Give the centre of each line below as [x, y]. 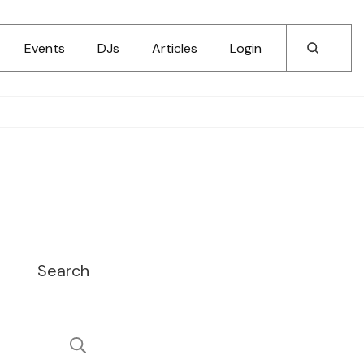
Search [63, 271]
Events [45, 48]
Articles [175, 48]
